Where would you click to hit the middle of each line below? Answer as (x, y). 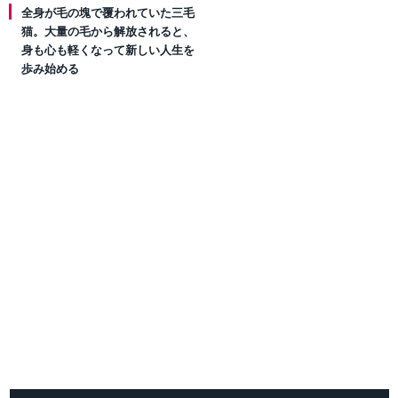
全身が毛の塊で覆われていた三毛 (108, 13)
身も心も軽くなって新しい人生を (108, 51)
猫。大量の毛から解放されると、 (108, 32)
